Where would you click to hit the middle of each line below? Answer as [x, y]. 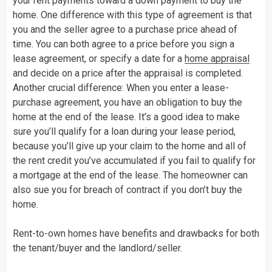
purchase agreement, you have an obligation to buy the [127, 102]
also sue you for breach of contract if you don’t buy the [127, 189]
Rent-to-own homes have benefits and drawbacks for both [136, 233]
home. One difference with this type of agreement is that [132, 15]
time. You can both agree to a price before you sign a [124, 44]
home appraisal [217, 58]
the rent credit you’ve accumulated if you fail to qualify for [134, 160]
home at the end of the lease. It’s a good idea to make [126, 117]
